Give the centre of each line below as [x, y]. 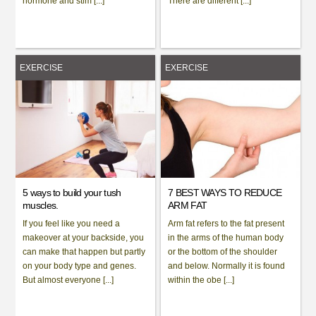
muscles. [41, 205]
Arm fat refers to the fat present [226, 223]
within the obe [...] [201, 280]
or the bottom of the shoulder [223, 251]
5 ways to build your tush [72, 192]
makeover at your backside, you [84, 237]
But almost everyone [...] [68, 280]
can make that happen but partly [84, 251]
